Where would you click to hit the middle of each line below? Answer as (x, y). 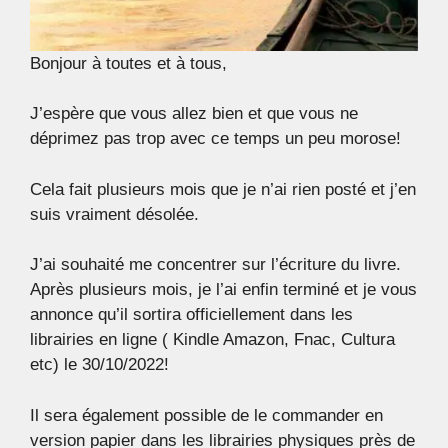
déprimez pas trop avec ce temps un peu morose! (215, 139)
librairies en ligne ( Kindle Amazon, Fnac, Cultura (212, 340)
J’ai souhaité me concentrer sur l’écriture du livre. (215, 265)
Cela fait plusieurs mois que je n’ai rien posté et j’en (223, 189)
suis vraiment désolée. (114, 214)
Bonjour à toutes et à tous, (128, 63)
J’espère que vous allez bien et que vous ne (194, 114)
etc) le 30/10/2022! (99, 365)
